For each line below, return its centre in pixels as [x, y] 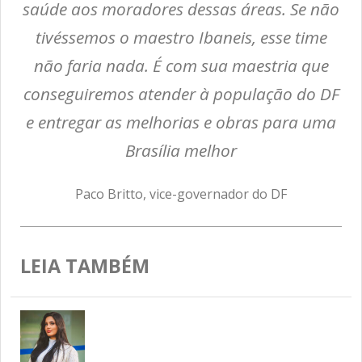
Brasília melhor [181, 151]
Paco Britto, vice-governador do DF [181, 194]
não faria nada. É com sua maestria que [181, 66]
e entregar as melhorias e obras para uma [181, 122]
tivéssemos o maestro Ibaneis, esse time [181, 38]
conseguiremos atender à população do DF [181, 94]
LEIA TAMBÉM [85, 266]
